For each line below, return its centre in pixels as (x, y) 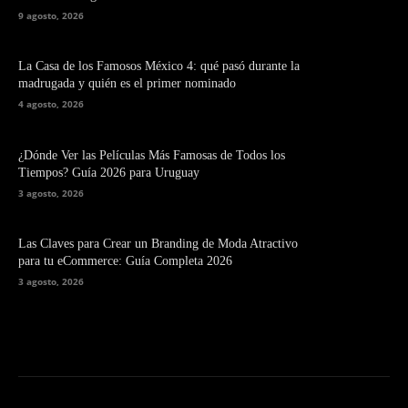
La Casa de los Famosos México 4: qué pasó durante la (159, 66)
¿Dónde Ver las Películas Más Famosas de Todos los (152, 155)
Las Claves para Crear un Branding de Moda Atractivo (158, 243)
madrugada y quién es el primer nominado (127, 84)
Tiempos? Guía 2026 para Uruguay (109, 172)
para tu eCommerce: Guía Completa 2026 (125, 260)
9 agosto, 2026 (51, 16)
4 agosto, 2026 (51, 104)
